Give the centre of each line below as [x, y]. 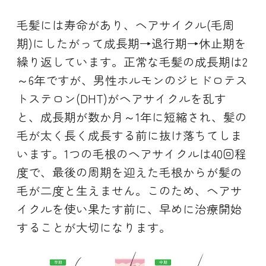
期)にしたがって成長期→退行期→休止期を [132, 43]
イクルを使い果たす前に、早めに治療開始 [129, 208]
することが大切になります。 [94, 227]
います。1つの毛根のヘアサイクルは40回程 [132, 153]
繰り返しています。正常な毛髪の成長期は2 [132, 61]
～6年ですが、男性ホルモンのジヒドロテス [132, 80]
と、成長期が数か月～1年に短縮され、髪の [132, 116]
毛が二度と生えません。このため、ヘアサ [129, 190]
